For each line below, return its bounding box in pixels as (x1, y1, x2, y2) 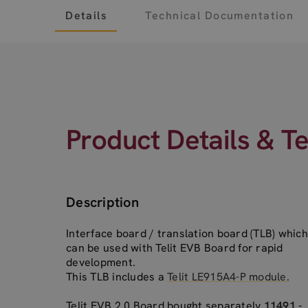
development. (66, 255, 135, 269)
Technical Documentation (145, 8, 294, 23)
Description (66, 193, 139, 211)
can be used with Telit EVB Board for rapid (66, 241, 283, 255)
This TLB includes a (66, 269, 167, 284)
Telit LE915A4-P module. (167, 269, 289, 284)
